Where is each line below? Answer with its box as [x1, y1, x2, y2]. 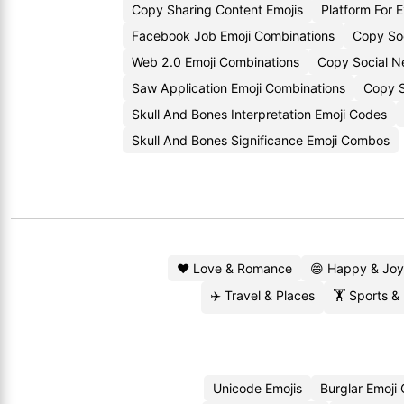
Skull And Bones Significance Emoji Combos [132, 133, 390, 148]
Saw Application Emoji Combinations [132, 80, 345, 96]
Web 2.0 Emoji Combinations [132, 54, 299, 69]
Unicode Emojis [212, 381, 302, 396]
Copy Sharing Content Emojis [132, 2, 303, 17]
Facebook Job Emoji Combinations [132, 28, 335, 43]
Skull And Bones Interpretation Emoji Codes [132, 106, 387, 122]
